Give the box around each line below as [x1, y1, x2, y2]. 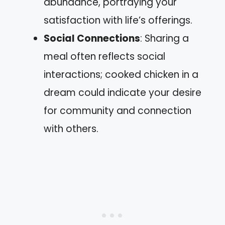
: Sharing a [140, 32, 189, 45]
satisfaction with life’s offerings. [44, 14, 192, 27]
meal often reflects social [44, 50, 165, 63]
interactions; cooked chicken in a [44, 68, 198, 81]
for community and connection [44, 104, 191, 118]
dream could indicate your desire [44, 86, 201, 99]
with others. [44, 122, 98, 136]
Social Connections [44, 32, 140, 45]
